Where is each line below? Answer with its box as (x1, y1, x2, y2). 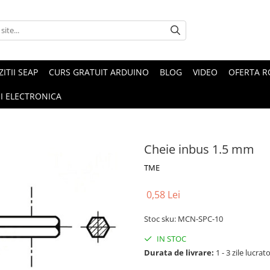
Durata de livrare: (144, 247, 214, 258)
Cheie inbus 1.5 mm (144, 141, 254, 157)
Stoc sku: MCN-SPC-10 (144, 213, 223, 224)
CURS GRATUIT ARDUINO (49, 66, 149, 78)
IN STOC (155, 233, 186, 244)
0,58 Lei (146, 188, 180, 201)
